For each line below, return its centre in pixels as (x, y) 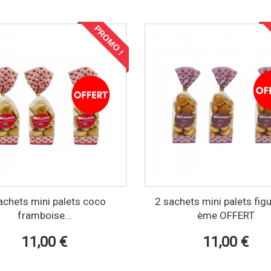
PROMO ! (109, 41)
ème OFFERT (226, 215)
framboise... (44, 215)
